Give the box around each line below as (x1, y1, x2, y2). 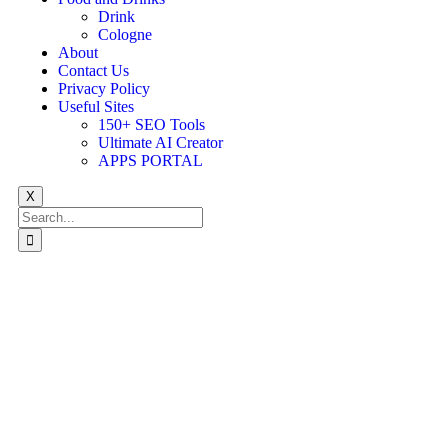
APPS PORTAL (98, 152, 203, 169)
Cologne (98, 26, 152, 43)
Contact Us (58, 62, 129, 79)
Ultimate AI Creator (98, 134, 223, 151)
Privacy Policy (58, 80, 150, 97)
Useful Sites (58, 98, 134, 115)
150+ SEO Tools (98, 116, 205, 133)
